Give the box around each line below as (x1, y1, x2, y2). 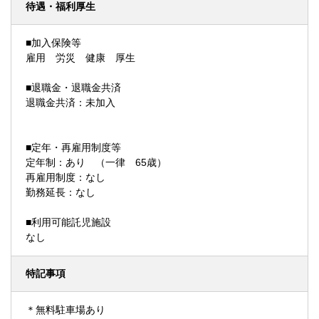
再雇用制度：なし (26, 172, 105, 183)
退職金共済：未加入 (26, 97, 115, 108)
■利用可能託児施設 (26, 216, 111, 228)
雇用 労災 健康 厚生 (26, 52, 135, 63)
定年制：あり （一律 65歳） (26, 157, 167, 168)
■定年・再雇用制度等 (26, 142, 121, 153)
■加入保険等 (26, 37, 81, 48)
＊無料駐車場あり (26, 304, 105, 315)
